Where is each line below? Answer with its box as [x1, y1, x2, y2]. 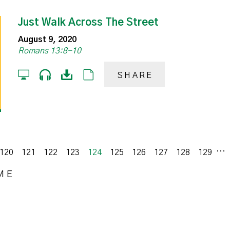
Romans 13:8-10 [18, 47, 82, 55]
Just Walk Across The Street [18, 17, 159, 28]
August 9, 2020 [18, 35, 77, 44]
